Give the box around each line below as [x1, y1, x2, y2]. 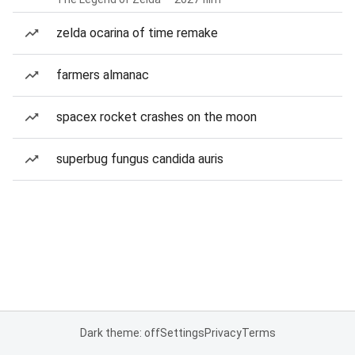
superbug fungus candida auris [56, 151, 223, 166]
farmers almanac [56, 67, 149, 82]
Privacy [204, 326, 242, 339]
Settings [159, 326, 204, 339]
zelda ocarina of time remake [56, 25, 218, 40]
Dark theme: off [79, 326, 160, 339]
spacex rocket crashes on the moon [56, 109, 257, 124]
